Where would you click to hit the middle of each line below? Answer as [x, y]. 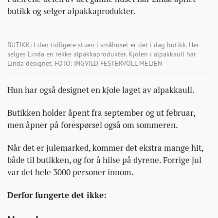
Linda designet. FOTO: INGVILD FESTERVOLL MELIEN [85, 63]
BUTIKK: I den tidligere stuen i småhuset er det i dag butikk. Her [103, 45]
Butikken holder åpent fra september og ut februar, [101, 113]
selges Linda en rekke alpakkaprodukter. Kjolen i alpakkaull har [102, 54]
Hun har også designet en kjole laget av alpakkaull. [101, 90]
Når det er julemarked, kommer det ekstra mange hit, [105, 148]
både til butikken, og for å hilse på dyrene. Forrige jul [104, 160]
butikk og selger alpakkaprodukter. [72, 11]
